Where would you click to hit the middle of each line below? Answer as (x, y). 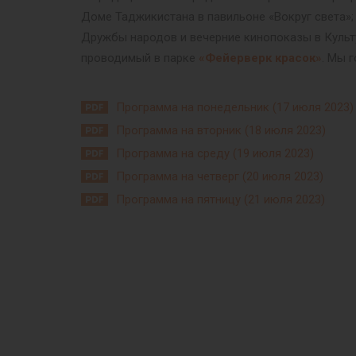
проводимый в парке (140, 58)
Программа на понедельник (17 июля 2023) (235, 107)
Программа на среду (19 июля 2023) (215, 153)
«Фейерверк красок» (260, 58)
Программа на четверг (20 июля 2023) (220, 176)
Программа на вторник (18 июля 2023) (221, 130)
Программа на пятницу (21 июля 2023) (221, 199)
